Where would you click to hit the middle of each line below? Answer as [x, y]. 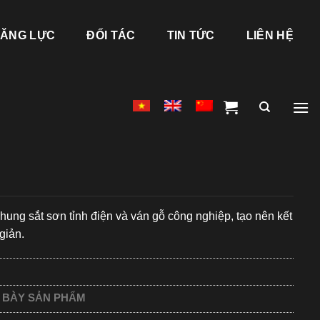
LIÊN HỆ [270, 35]
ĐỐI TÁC [111, 35]
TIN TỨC [191, 35]
